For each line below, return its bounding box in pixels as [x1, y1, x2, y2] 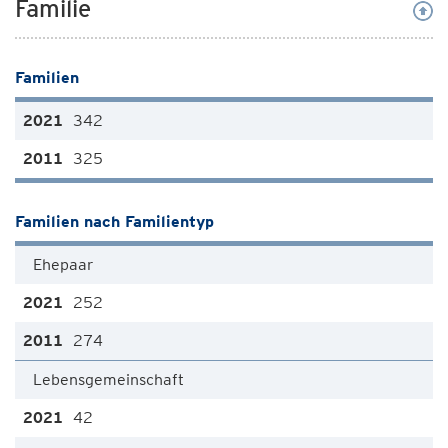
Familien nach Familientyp [15, 212, 214, 231]
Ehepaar [33, 255, 94, 274]
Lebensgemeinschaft [33, 370, 184, 389]
